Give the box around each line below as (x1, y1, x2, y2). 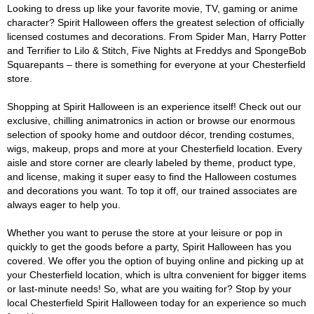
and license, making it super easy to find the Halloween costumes (7, 171, 296, 182)
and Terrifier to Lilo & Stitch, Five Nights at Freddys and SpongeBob (7, 45, 306, 56)
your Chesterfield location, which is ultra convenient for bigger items (7, 269, 306, 280)
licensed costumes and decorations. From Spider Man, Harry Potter (7, 31, 306, 42)
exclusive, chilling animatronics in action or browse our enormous (7, 115, 295, 126)
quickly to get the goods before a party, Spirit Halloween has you (7, 241, 292, 252)
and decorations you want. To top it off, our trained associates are (7, 185, 297, 196)
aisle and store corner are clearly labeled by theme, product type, (7, 157, 296, 168)
